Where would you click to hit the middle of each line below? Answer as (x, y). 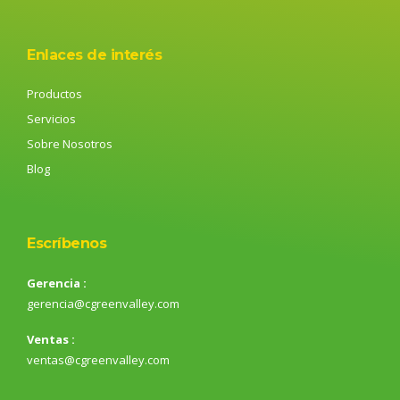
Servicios (51, 119)
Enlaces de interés (94, 55)
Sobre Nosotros (70, 144)
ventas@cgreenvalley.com (98, 359)
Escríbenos (67, 244)
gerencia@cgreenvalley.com (103, 304)
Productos (54, 94)
